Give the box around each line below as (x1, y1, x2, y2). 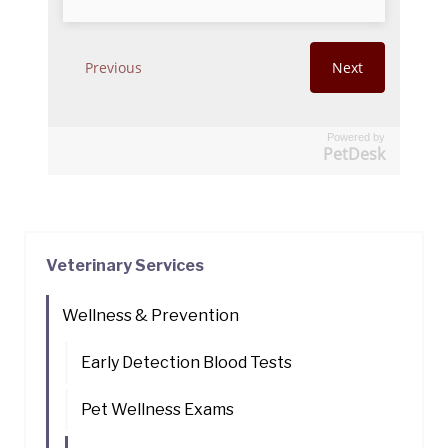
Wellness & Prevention (62, 306, 239, 326)
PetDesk (323, 143, 385, 166)
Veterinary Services (46, 256, 204, 276)
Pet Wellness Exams (81, 400, 234, 420)
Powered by (327, 131, 385, 144)
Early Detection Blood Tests (81, 353, 292, 373)
